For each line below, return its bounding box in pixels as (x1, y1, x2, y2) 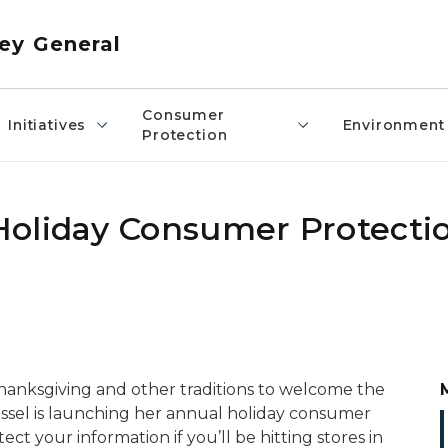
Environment (342, 116, 445, 134)
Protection (142, 126, 228, 144)
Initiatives (8, 116, 87, 134)
